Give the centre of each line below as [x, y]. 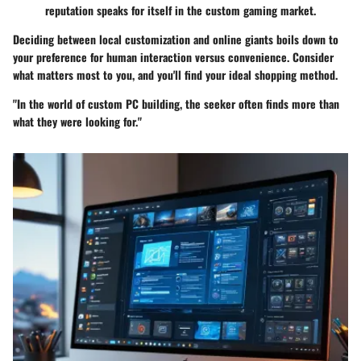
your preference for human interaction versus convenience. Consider [173, 56]
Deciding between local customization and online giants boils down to [176, 39]
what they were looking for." [77, 121]
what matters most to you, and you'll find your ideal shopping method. [175, 74]
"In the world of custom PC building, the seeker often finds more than [176, 103]
